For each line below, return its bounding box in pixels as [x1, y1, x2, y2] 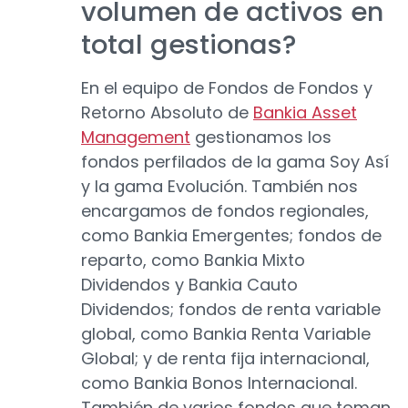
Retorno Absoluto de [81, 101, 253, 125]
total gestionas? [81, 26, 296, 64]
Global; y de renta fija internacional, [81, 347, 370, 371]
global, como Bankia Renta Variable [81, 322, 371, 346]
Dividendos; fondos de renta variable [81, 298, 381, 321]
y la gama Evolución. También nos [81, 175, 358, 199]
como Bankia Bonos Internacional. [81, 372, 357, 395]
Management [81, 126, 190, 149]
